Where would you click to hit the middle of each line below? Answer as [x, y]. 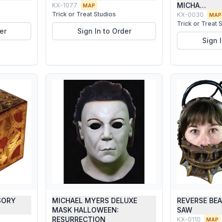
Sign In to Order [104, 31]
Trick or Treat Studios [84, 14]
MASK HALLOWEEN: [85, 210]
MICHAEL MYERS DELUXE [95, 200]
